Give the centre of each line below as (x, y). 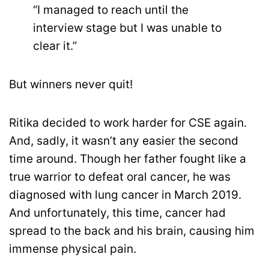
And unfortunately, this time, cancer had (117, 213)
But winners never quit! (71, 85)
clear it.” (55, 46)
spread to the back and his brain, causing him (132, 231)
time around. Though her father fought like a (128, 159)
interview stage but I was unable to (127, 28)
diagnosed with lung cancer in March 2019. (125, 195)
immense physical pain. (73, 249)
